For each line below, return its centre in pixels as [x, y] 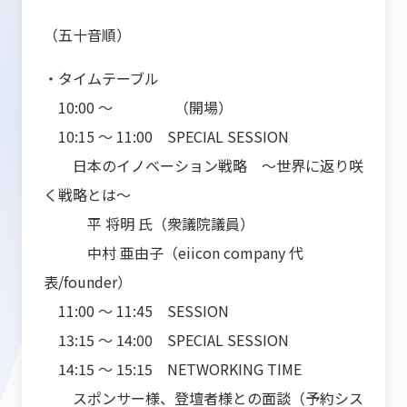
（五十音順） [87, 35]
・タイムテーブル [101, 78]
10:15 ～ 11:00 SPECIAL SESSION [166, 136]
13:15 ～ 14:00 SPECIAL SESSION [166, 340]
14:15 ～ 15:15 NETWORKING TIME [173, 369]
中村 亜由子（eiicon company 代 [174, 253]
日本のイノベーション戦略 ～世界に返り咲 [203, 165]
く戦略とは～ [87, 194]
